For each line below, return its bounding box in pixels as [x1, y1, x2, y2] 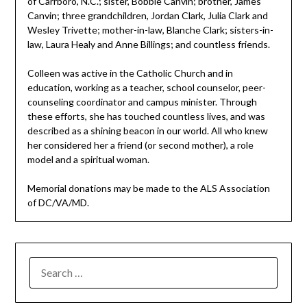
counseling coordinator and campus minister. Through [27, 96, 257, 108]
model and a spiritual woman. [27, 153, 149, 166]
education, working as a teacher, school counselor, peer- [27, 82, 266, 94]
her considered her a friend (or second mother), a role [27, 139, 254, 151]
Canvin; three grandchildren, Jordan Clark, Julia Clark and [27, 10, 268, 22]
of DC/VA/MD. [27, 197, 89, 209]
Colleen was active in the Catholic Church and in [27, 67, 233, 79]
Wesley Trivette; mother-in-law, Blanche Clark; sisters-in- [27, 24, 273, 36]
